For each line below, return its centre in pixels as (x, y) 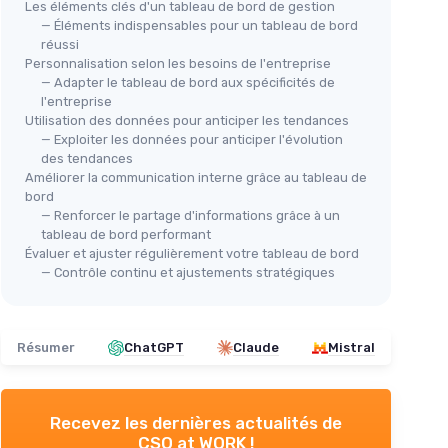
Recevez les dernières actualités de (196, 423)
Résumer (46, 347)
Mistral (351, 347)
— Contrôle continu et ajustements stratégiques (188, 272)
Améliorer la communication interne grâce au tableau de (196, 177)
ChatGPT (154, 347)
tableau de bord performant (126, 234)
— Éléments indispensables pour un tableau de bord (199, 25)
